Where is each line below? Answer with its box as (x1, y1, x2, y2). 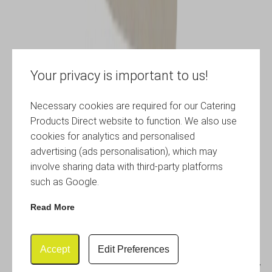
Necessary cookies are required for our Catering (30, 100, 236, 112)
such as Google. (30, 175, 99, 188)
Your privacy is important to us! (30, 67, 208, 83)
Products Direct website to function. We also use (30, 115, 237, 127)
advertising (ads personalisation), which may (30, 145, 217, 157)
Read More (30, 202, 75, 212)
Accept (40, 243, 70, 254)
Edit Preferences (98, 243, 169, 254)
